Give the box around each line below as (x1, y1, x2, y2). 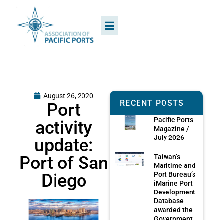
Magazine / (154, 124, 189, 133)
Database (154, 196, 184, 205)
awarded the (154, 205, 193, 214)
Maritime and (154, 161, 196, 169)
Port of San (19, 152, 108, 173)
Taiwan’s (154, 152, 181, 161)
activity (35, 117, 92, 138)
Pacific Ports (154, 115, 193, 124)
